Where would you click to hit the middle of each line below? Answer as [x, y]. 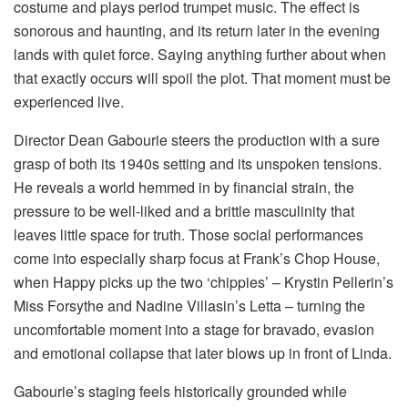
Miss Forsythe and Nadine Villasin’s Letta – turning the [189, 305]
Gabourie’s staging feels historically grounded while [180, 391]
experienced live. [69, 101]
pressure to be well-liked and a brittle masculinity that [184, 210]
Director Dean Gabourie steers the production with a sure [197, 139]
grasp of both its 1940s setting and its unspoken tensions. [198, 163]
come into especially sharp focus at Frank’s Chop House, [197, 258]
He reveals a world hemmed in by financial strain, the [184, 187]
